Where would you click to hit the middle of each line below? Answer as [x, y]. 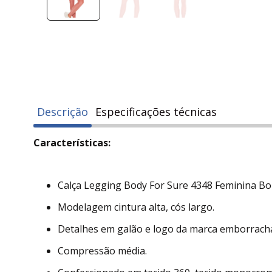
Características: [72, 143]
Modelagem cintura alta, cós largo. [136, 207]
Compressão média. [103, 251]
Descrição [63, 112]
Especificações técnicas [156, 112]
